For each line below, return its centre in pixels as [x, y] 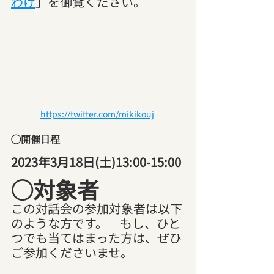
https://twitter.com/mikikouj [97, 113]
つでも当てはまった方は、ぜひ [96, 237]
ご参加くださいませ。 [72, 252]
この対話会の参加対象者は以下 [97, 208]
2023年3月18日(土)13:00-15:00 [96, 161]
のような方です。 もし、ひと [96, 223]
